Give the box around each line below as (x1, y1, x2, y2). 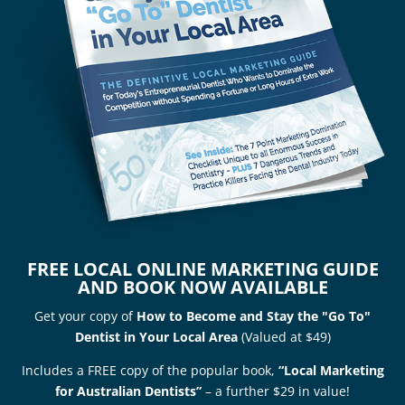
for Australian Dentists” (55, 381, 202, 400)
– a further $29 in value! (202, 381, 350, 400)
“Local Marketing (278, 361, 384, 379)
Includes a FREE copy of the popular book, (21, 361, 278, 379)
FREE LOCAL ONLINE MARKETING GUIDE (26, 256, 379, 281)
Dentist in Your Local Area (74, 327, 238, 345)
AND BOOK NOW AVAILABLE (77, 274, 328, 299)
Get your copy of (34, 306, 137, 325)
